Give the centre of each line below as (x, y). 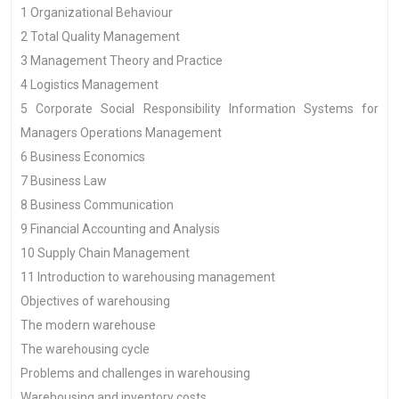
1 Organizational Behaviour (97, 12)
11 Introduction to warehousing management (148, 277)
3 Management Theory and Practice (122, 61)
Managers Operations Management (121, 133)
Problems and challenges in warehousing (135, 373)
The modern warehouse (88, 325)
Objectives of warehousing (95, 301)
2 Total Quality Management (100, 37)
